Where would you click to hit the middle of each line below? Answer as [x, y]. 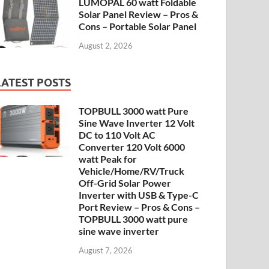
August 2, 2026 [106, 45]
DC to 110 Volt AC [117, 134]
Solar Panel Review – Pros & [139, 14]
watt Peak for [108, 159]
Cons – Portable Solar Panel [138, 26]
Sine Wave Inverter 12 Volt [137, 122]
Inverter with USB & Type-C [139, 195]
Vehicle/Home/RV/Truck [132, 171]
